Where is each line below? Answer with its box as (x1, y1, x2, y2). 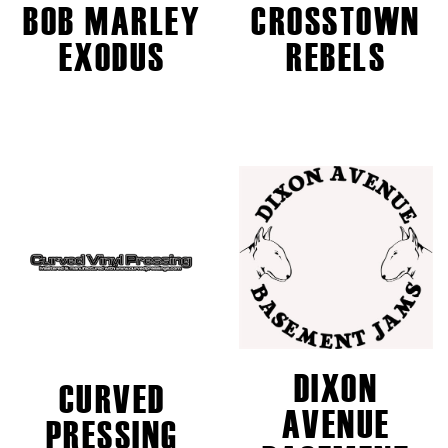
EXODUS (58, 30, 166, 85)
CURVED (58, 372, 166, 427)
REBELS (286, 30, 386, 85)
